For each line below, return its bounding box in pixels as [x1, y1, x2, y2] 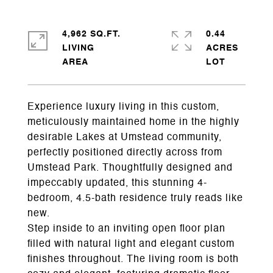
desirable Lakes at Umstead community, [27, 133, 222, 143]
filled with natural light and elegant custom [27, 239, 235, 249]
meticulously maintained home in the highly [27, 118, 239, 127]
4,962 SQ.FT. [62, 30, 121, 38]
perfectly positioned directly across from [27, 148, 222, 158]
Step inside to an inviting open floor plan [27, 224, 225, 234]
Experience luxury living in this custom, [27, 102, 219, 112]
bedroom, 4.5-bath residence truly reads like [27, 194, 243, 204]
